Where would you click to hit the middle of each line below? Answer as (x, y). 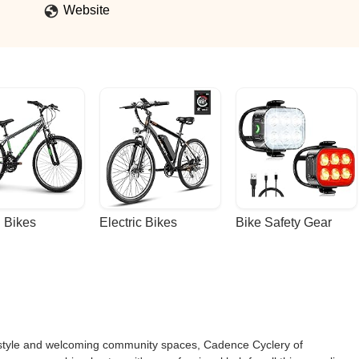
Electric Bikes (138, 222)
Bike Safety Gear (284, 222)
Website (87, 10)
